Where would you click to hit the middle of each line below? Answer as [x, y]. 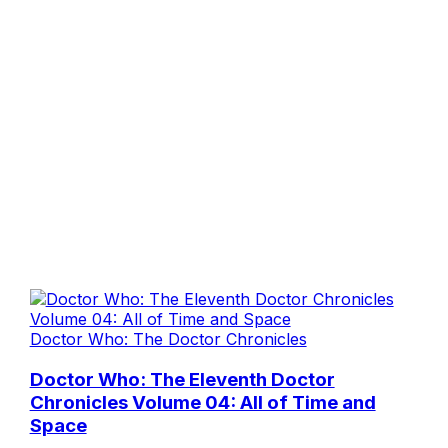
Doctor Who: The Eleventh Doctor [182, 379]
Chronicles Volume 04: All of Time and [202, 402]
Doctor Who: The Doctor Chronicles [168, 338]
